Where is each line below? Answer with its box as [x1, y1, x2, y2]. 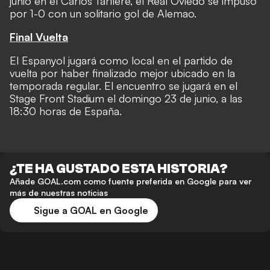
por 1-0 [10, 7, 45, 20]
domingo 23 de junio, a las [116, 92, 242, 105]
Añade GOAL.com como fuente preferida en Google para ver [10, 176, 251, 187]
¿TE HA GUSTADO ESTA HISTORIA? [10, 161, 228, 177]
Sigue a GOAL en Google [34, 204, 148, 217]
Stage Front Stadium [10, 92, 104, 105]
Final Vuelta [10, 30, 68, 44]
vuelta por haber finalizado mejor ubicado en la [10, 66, 235, 80]
